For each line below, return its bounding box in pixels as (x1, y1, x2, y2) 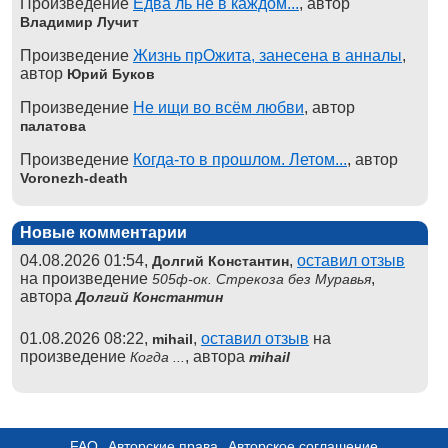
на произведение (20, 269, 152, 287)
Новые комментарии (20, 223, 187, 241)
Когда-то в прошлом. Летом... (133, 150, 347, 168)
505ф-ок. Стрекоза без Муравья (152, 270, 371, 287)
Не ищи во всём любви (133, 98, 304, 116)
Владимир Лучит (20, 13, 139, 30)
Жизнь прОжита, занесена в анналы (133, 46, 402, 64)
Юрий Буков (67, 65, 155, 82)
